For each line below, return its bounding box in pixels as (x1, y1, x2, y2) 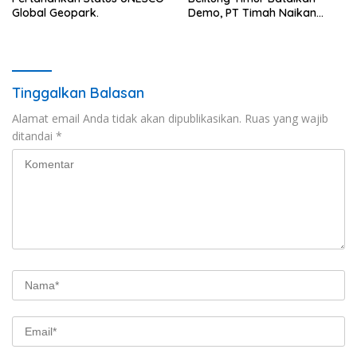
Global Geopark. (12, 5, 99, 20)
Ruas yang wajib (245, 110, 328, 126)
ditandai (12, 127, 56, 143)
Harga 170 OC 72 (188, 19, 284, 34)
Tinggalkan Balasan (12, 83, 144, 102)
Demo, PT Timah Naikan (188, 5, 316, 20)
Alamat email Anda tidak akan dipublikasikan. (12, 110, 241, 126)
